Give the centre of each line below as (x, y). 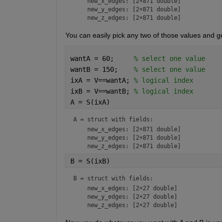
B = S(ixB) (90, 161)
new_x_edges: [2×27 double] (125, 188)
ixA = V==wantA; (102, 80)
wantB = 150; (102, 69)
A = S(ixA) (90, 102)
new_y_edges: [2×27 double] (125, 196)
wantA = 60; (102, 58)
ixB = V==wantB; (102, 91)
